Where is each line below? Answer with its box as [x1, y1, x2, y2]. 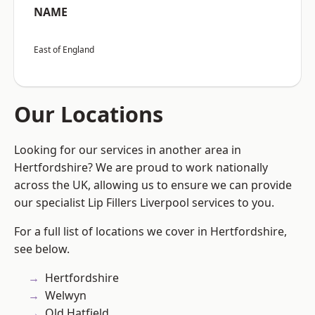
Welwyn [45, 288, 86, 304]
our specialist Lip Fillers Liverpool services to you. [14, 195, 274, 211]
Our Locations [14, 99, 163, 129]
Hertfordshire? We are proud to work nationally [14, 160, 268, 176]
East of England [34, 44, 94, 56]
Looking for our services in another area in [14, 142, 241, 158]
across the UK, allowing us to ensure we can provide [14, 177, 292, 193]
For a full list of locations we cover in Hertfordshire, [14, 224, 287, 240]
